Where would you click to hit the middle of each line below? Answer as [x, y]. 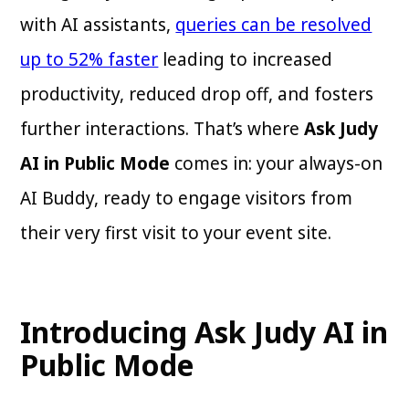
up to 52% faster [89, 60]
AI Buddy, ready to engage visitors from [187, 199]
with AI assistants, [98, 25]
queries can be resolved [274, 25]
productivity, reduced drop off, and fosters [197, 94]
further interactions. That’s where [163, 129]
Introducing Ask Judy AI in [204, 332]
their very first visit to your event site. [176, 233]
